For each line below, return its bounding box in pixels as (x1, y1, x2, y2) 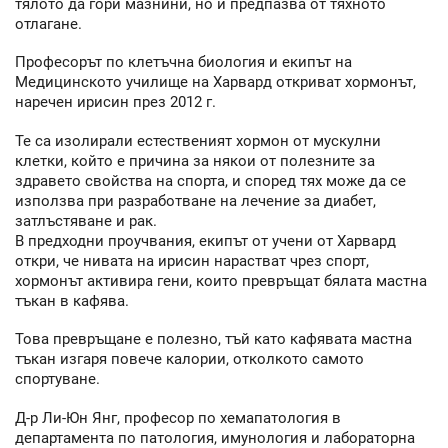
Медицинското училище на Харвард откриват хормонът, (15, 73, 416, 92)
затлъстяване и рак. (15, 211, 157, 230)
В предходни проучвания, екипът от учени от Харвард (15, 231, 396, 250)
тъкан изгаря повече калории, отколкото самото (15, 350, 364, 369)
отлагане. (15, 14, 82, 33)
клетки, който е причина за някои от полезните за (15, 151, 375, 170)
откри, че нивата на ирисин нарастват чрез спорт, (15, 251, 369, 270)
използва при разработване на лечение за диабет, (15, 191, 376, 210)
